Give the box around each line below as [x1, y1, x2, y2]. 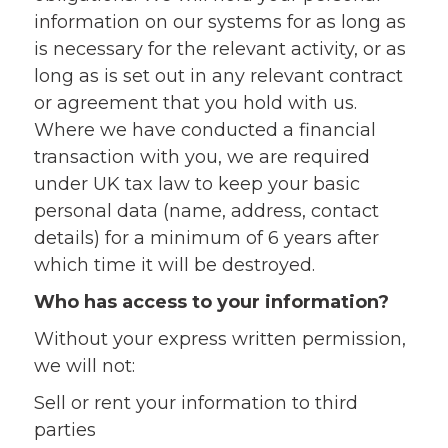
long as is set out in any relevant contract [33, 65, 403, 87]
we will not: [33, 355, 135, 377]
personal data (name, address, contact [33, 200, 379, 222]
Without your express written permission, [33, 328, 406, 350]
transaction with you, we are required [33, 146, 370, 168]
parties [33, 419, 96, 441]
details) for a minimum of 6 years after [33, 227, 379, 249]
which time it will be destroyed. [33, 254, 315, 276]
